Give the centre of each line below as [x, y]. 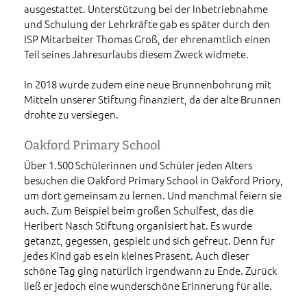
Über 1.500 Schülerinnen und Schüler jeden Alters [138, 165]
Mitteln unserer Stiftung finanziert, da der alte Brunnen [152, 99]
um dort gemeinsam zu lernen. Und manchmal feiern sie [153, 195]
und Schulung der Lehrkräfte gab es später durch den [147, 24]
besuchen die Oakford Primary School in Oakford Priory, [153, 180]
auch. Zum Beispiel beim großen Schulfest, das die [139, 210]
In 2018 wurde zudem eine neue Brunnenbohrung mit [148, 84]
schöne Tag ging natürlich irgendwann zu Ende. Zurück [150, 271]
